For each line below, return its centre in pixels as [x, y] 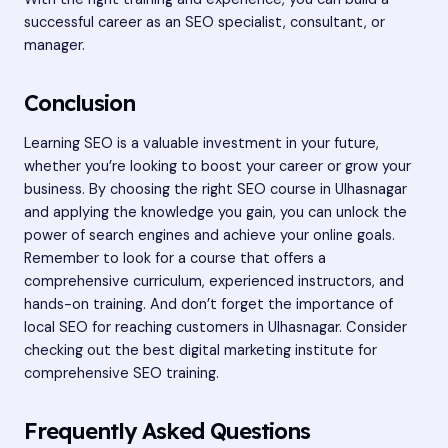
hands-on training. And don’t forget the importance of [208, 305]
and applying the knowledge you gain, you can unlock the [215, 213]
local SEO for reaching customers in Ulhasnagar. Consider [215, 328]
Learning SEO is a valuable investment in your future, [201, 144]
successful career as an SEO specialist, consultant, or [204, 22]
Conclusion [79, 102]
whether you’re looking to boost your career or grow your [217, 167]
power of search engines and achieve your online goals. [209, 236]
